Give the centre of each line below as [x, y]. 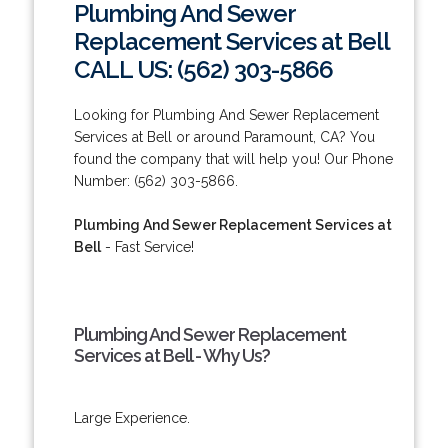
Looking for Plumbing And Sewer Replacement [226, 114]
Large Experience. [131, 417]
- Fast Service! [147, 246]
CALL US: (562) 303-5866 [203, 69]
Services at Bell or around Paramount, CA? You [224, 136]
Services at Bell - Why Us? [171, 355]
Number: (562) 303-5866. [155, 180]
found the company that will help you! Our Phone [233, 158]
